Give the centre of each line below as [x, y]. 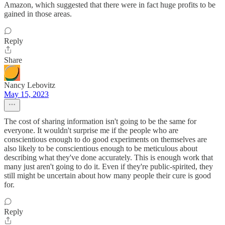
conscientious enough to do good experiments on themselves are [105, 139]
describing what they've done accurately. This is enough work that [108, 157]
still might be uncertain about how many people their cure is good [107, 176]
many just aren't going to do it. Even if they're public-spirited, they [108, 166]
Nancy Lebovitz [30, 85]
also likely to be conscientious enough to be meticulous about [101, 148]
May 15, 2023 [26, 94]
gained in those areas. [38, 14]
